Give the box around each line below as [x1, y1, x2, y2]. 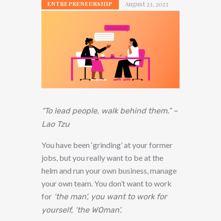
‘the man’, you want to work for [52, 192, 167, 202]
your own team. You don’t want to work [41, 179, 172, 188]
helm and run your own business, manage [41, 166, 177, 176]
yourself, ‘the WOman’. [41, 205, 122, 215]
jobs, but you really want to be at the [41, 153, 163, 163]
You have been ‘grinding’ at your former [41, 140, 173, 150]
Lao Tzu [41, 119, 70, 129]
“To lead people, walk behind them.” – [41, 106, 178, 116]
